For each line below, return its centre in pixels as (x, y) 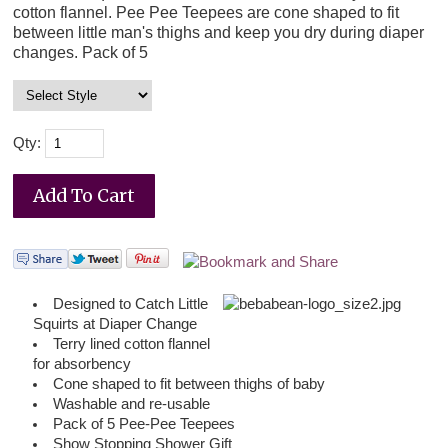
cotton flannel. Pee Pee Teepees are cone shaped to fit (206, 12)
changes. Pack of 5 (81, 52)
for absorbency (82, 364)
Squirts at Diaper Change (115, 324)
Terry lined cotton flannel (132, 344)
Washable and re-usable (132, 404)
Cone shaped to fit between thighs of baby (189, 384)
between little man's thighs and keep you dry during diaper (219, 32)
